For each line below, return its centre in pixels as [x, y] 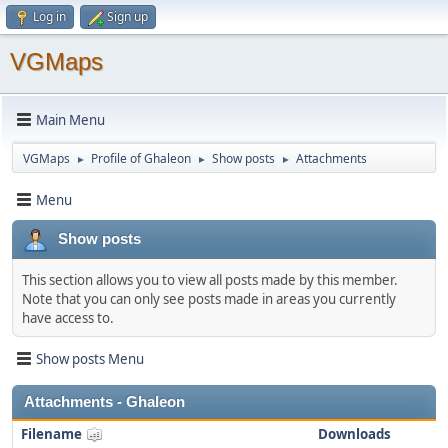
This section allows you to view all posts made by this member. [210, 280]
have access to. [68, 318]
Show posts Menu [90, 358]
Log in [49, 16]
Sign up [127, 16]
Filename [53, 434]
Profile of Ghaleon [141, 158]
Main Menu [70, 119]
